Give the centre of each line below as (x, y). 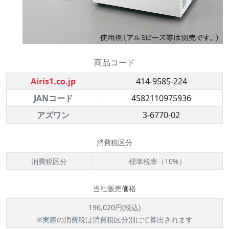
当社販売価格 (114, 188)
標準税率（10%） (157, 161)
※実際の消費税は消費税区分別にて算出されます (114, 220)
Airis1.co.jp (53, 81)
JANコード (53, 98)
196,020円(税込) (114, 207)
